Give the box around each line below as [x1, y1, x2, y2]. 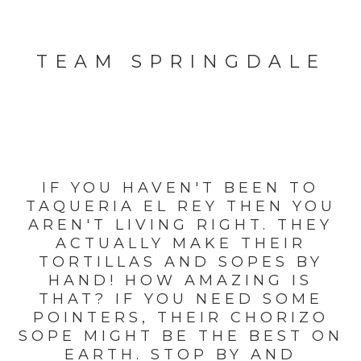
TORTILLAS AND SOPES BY [38, 253, 323, 272]
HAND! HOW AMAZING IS [48, 272, 313, 290]
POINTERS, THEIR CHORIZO [32, 309, 329, 327]
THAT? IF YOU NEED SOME [38, 290, 323, 309]
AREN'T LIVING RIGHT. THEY [28, 216, 333, 234]
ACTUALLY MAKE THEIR [55, 234, 306, 253]
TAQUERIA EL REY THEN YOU [25, 197, 336, 216]
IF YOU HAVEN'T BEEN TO [42, 179, 319, 197]
